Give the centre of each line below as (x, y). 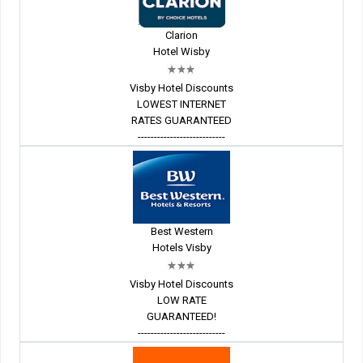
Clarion (181, 36)
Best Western (181, 232)
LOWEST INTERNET (181, 105)
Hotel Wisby (181, 52)
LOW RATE (181, 301)
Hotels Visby (181, 248)
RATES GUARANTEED (181, 121)
